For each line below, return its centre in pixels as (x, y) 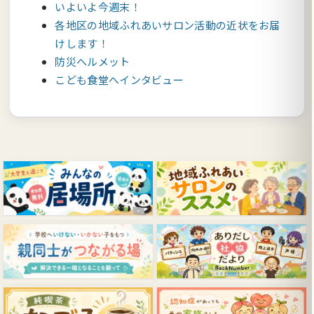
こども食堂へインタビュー (120, 80)
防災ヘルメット (93, 62)
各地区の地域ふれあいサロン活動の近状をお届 (168, 25)
